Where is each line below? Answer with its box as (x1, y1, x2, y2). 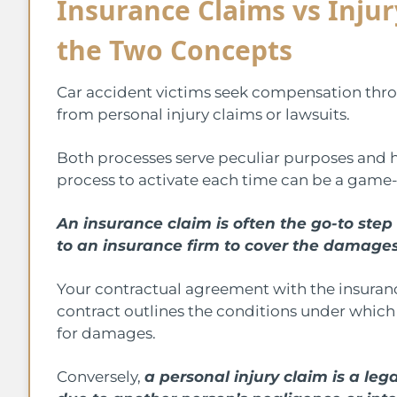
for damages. (57, 323, 160, 342)
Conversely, (57, 367, 144, 385)
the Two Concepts (57, 31, 292, 68)
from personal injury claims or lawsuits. (57, 105, 350, 123)
